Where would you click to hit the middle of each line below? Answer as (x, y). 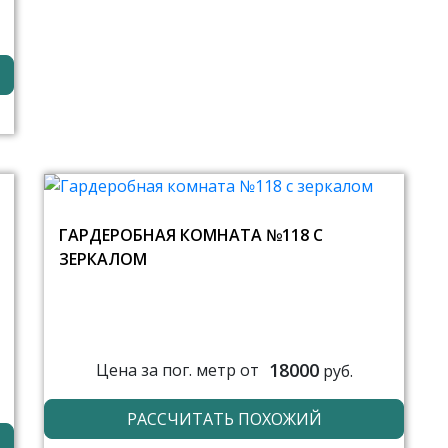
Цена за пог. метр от (177, 370)
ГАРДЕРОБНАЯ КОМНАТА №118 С (191, 234)
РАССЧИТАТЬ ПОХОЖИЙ (224, 418)
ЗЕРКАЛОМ (103, 258)
